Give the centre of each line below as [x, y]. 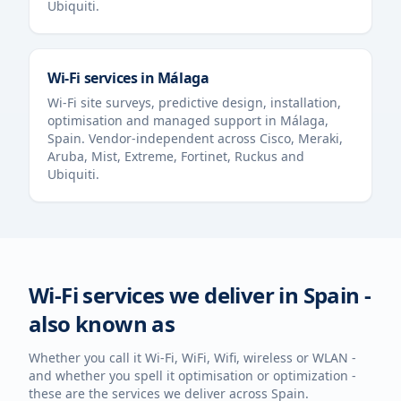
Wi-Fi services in [102, 78]
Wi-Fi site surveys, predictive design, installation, [194, 102]
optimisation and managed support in [164, 120]
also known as [102, 324]
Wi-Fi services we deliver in [166, 295]
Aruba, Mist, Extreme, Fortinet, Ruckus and [176, 156]
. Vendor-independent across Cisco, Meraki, [212, 138]
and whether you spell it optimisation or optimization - [192, 375]
